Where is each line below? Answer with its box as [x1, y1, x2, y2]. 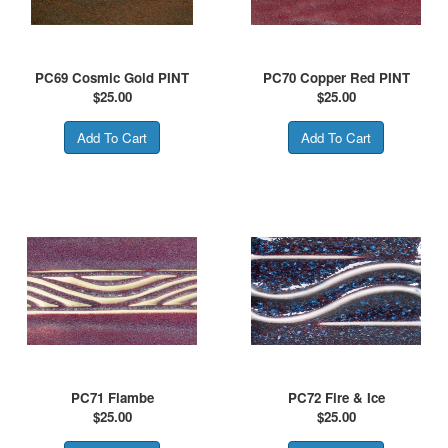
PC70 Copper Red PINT [262, 67, 410, 87]
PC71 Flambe [70, 387, 154, 407]
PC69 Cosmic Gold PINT [35, 67, 189, 87]
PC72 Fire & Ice [287, 387, 385, 407]
